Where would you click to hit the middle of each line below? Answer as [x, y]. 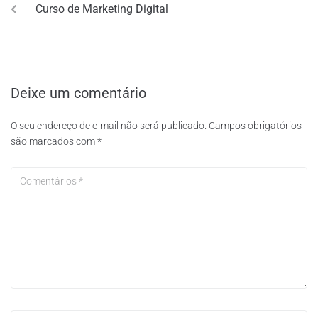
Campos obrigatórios [255, 126]
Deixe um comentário [78, 93]
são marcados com [54, 141]
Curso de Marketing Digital [102, 9]
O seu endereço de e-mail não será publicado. [109, 126]
